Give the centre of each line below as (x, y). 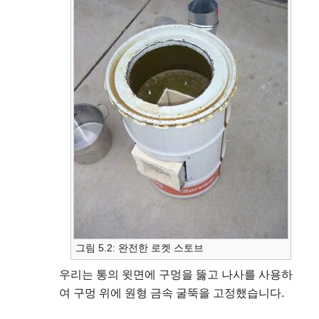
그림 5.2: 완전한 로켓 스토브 (139, 248)
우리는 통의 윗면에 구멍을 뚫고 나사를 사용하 (176, 275)
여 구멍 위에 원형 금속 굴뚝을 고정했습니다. (172, 293)
